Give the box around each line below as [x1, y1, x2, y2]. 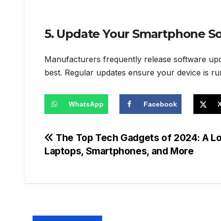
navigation [44, 151, 124, 171]
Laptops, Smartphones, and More [44, 145, 194, 157]
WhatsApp [69, 100, 104, 108]
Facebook [144, 100, 178, 108]
